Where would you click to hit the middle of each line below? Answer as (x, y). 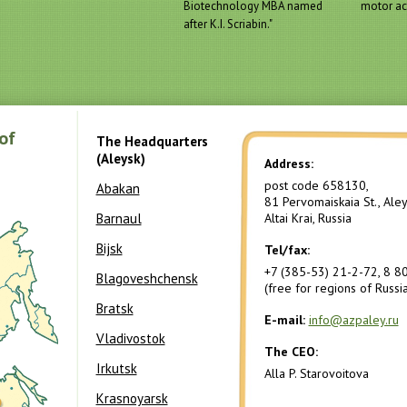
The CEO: (291, 352)
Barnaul (119, 218)
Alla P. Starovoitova (316, 373)
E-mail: (284, 320)
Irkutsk (116, 368)
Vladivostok (130, 338)
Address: (288, 164)
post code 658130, (316, 185)
